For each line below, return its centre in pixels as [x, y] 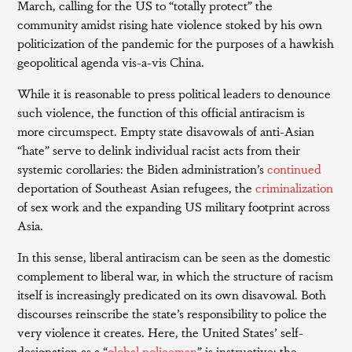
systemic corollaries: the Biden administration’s [141, 168]
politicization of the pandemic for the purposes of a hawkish [176, 42]
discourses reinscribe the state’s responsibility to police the [172, 313]
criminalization [293, 187]
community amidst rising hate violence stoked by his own [170, 24]
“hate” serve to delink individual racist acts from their [159, 149]
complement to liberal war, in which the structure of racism [176, 275]
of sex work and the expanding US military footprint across [174, 206]
